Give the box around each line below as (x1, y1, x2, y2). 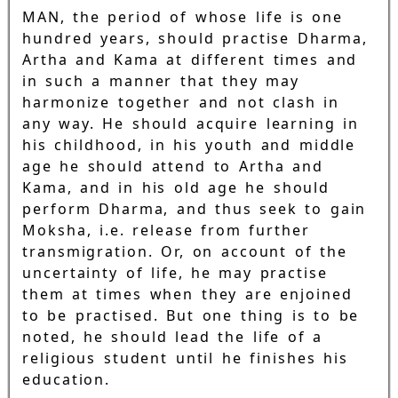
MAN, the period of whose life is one (22, 7, 344, 28)
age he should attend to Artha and (22, 156, 323, 177)
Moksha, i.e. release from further (22, 220, 310, 241)
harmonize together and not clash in (22, 92, 340, 113)
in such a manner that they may (22, 71, 299, 92)
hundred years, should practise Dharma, (22, 28, 369, 49)
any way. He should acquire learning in (22, 114, 360, 134)
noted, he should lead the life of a (22, 327, 323, 347)
